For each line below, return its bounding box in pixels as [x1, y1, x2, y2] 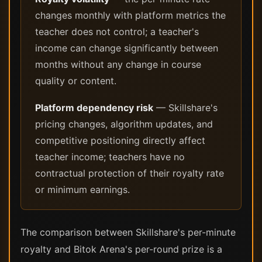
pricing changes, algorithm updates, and [35, 118, 213, 130]
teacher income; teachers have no [35, 151, 185, 163]
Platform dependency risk [35, 102, 153, 113]
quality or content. [35, 75, 116, 87]
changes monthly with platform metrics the [35, 9, 226, 21]
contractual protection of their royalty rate [35, 167, 224, 179]
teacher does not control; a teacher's [35, 26, 199, 37]
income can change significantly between [35, 42, 218, 54]
